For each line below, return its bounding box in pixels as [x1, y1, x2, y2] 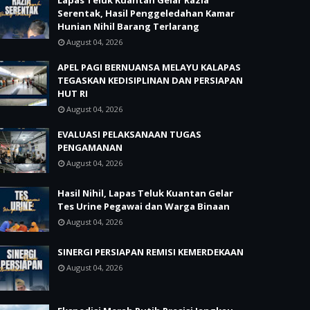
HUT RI [57, 87, 88, 100]
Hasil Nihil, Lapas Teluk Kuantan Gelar [57, 187, 233, 199]
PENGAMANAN [57, 141, 122, 154]
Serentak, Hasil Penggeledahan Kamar [57, 7, 235, 19]
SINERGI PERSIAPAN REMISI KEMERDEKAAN [57, 246, 244, 258]
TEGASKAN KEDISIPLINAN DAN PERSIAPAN [57, 74, 243, 86]
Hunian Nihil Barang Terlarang [57, 20, 199, 33]
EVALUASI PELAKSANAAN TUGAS [57, 128, 201, 140]
